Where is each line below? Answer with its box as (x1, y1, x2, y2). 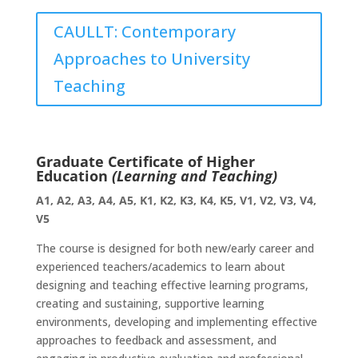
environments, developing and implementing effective (35, 314, 317, 329)
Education (35, 166, 112, 185)
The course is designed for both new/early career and (35, 241, 314, 256)
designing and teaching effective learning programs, (35, 277, 308, 292)
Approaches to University (53, 48, 250, 70)
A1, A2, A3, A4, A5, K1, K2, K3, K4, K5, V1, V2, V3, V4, (35, 193, 316, 208)
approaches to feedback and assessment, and (35, 332, 276, 348)
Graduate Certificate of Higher (35, 152, 255, 171)
